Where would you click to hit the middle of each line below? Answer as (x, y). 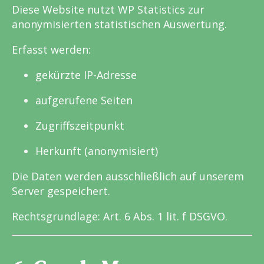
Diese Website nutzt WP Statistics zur (108, 10)
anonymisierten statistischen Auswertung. (119, 24)
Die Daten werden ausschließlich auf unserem (128, 176)
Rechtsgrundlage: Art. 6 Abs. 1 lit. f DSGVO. (120, 217)
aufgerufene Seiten (84, 100)
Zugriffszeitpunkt (80, 126)
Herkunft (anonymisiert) (97, 151)
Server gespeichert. (61, 191)
